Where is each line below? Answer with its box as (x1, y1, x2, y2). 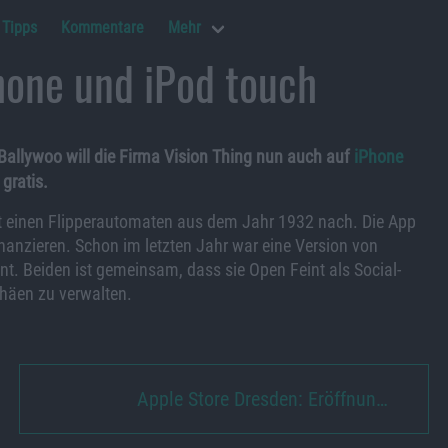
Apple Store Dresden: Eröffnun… (137, 387, 389, 411)
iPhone (354, 146, 403, 167)
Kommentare (61, 18, 144, 37)
